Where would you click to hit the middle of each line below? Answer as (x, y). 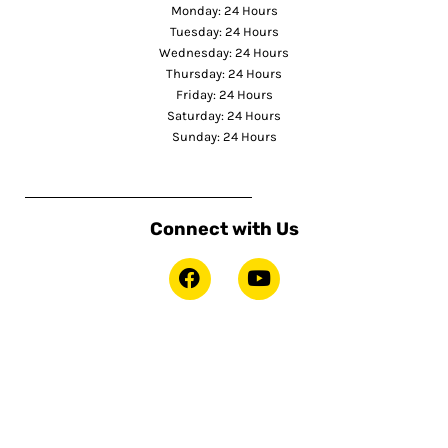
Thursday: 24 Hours (224, 73)
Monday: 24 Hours (224, 10)
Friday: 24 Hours (224, 94)
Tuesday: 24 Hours (224, 31)
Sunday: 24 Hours (224, 136)
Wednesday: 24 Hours (224, 52)
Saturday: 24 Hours (224, 115)
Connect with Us (224, 228)
